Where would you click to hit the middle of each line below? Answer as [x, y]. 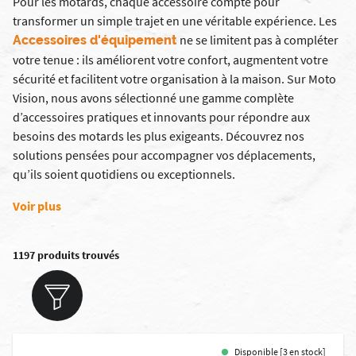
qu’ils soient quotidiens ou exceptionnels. [124, 174]
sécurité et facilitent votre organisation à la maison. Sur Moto [174, 79]
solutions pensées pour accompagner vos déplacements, [164, 155]
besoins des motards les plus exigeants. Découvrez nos [159, 136]
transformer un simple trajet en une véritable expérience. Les [175, 21]
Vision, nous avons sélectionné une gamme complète [153, 98]
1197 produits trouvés [66, 255]
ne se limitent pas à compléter [259, 40]
